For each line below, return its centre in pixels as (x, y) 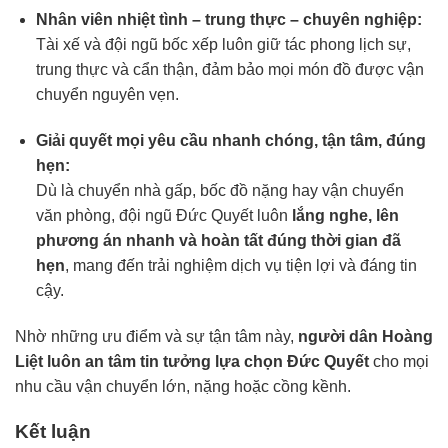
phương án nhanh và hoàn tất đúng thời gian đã (218, 241)
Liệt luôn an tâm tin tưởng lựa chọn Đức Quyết (192, 361)
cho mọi (399, 361)
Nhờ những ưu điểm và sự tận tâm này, (156, 336)
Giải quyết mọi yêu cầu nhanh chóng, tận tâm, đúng (230, 141)
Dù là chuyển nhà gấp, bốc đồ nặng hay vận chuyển (219, 191)
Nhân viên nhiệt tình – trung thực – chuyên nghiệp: (228, 20)
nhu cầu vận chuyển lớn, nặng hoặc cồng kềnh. (183, 386)
